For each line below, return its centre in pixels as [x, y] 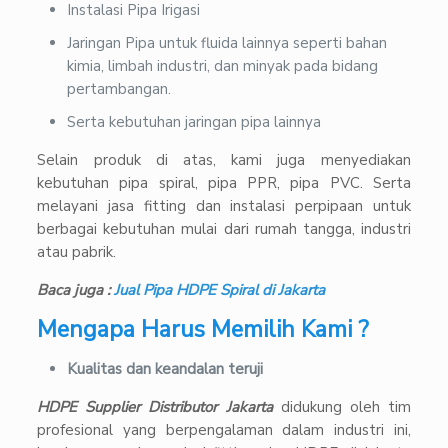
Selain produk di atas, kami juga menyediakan [224, 160]
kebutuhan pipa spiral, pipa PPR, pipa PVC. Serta [224, 183]
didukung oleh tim [345, 407]
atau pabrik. [77, 252]
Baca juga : [76, 290]
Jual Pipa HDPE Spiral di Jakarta [222, 290]
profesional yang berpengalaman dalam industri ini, [224, 430]
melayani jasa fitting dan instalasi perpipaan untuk [224, 206]
